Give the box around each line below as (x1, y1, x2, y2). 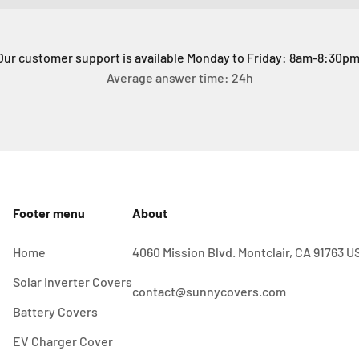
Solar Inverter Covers (12, 274, 132, 290)
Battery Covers (12, 304, 98, 320)
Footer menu (12, 205, 85, 221)
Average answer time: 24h (106, 70, 253, 86)
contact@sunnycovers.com (131, 284, 286, 300)
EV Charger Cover (12, 333, 113, 349)
